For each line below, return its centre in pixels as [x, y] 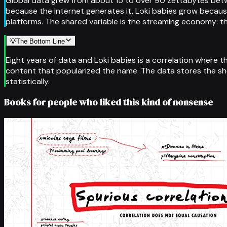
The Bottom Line [41, 41]
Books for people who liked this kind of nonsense [108, 102]
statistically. [28, 81]
